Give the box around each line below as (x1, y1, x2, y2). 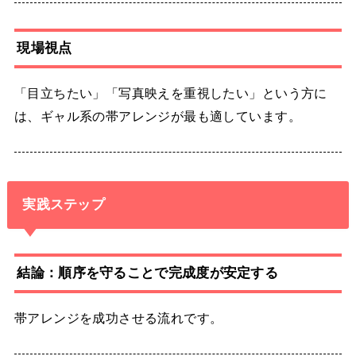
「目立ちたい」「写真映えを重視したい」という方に (14, 86, 327, 101)
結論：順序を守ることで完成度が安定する (17, 265, 279, 281)
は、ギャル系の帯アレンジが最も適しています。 (14, 109, 301, 124)
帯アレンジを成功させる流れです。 (14, 311, 223, 326)
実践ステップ (22, 196, 106, 213)
